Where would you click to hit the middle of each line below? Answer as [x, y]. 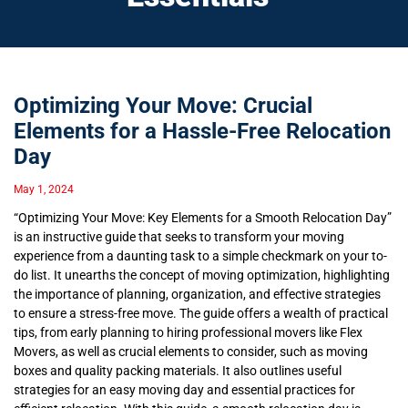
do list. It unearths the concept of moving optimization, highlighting [202, 275]
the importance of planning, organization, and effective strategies [197, 295]
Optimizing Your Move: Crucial [163, 106]
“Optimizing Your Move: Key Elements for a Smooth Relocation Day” [203, 218]
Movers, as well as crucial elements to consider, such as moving [191, 352]
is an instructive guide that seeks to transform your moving [179, 237]
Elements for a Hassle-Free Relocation [202, 132]
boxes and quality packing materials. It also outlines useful [178, 371]
